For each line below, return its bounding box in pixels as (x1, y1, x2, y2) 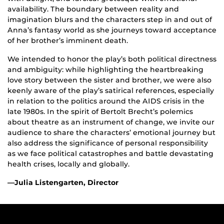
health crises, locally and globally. (7, 159, 129, 168)
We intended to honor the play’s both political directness (7, 54, 216, 63)
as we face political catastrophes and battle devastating (7, 148, 213, 158)
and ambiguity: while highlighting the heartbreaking (7, 64, 203, 74)
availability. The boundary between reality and (7, 4, 179, 13)
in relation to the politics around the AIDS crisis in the (7, 96, 204, 105)
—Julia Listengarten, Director (7, 177, 118, 187)
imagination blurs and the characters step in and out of (7, 14, 212, 24)
